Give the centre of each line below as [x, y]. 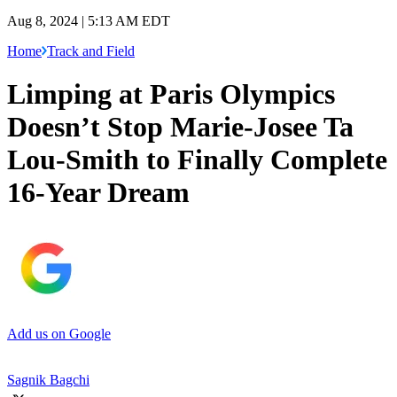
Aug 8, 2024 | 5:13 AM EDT [89, 20]
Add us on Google [59, 333]
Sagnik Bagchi [48, 379]
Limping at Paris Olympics [171, 94]
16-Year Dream [98, 193]
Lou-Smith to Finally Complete [197, 160]
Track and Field [91, 51]
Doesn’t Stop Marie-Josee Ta [180, 127]
